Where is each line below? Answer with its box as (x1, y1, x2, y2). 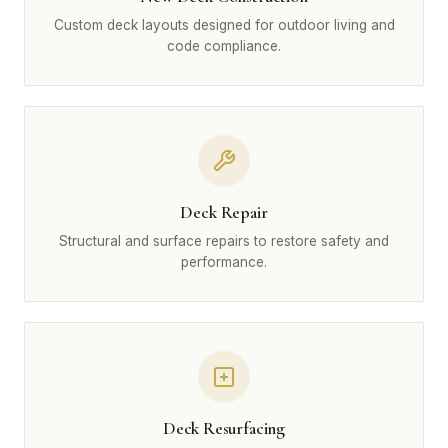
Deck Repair (180, 202, 268, 223)
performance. (181, 254, 267, 270)
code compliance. (167, 38, 281, 54)
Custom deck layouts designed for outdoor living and (53, 17, 395, 33)
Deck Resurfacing (162, 418, 286, 439)
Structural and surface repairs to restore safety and (59, 233, 389, 249)
